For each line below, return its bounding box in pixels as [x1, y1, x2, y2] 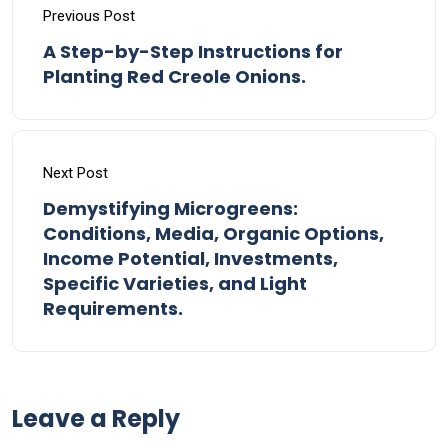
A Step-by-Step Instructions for [43, 38, 343, 64]
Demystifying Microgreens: [43, 195, 298, 221]
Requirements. [43, 295, 183, 321]
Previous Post [43, 6, 135, 25]
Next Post [43, 163, 108, 182]
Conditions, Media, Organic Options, [43, 220, 384, 246]
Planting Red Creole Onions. [43, 63, 306, 89]
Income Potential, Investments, [43, 245, 338, 271]
